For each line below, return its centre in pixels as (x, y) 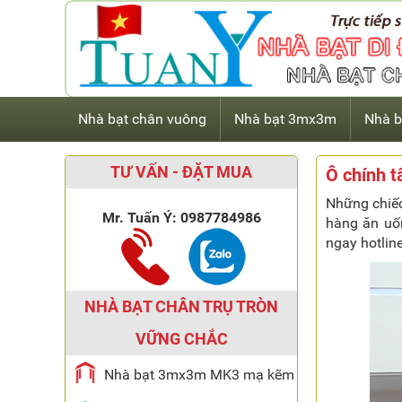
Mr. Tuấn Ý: (141, 218)
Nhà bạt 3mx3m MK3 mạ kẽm (199, 375)
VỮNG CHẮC (181, 339)
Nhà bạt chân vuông (142, 119)
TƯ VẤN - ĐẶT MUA (181, 172)
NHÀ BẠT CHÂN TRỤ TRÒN (181, 306)
